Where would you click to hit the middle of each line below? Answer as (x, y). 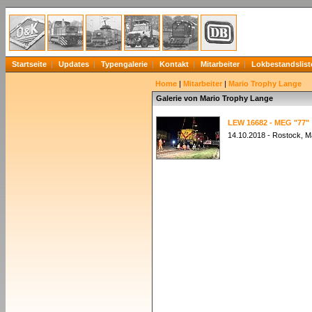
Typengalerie (124, 64)
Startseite (29, 64)
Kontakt (174, 64)
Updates (74, 64)
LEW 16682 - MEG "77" (268, 123)
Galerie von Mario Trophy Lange (214, 98)
